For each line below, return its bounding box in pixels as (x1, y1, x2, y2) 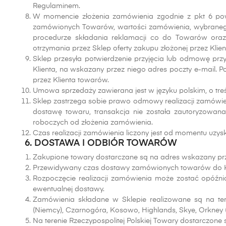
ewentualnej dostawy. (33, 186, 104, 193)
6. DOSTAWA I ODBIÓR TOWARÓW (25, 139, 177, 148)
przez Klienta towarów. (33, 77, 109, 84)
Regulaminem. (33, 3, 80, 10)
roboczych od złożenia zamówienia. (33, 119, 153, 126)
